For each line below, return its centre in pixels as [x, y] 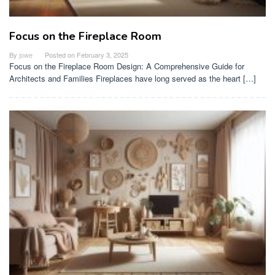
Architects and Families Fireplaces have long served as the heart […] [133, 79]
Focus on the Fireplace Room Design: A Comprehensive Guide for [127, 66]
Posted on [61, 55]
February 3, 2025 [103, 55]
